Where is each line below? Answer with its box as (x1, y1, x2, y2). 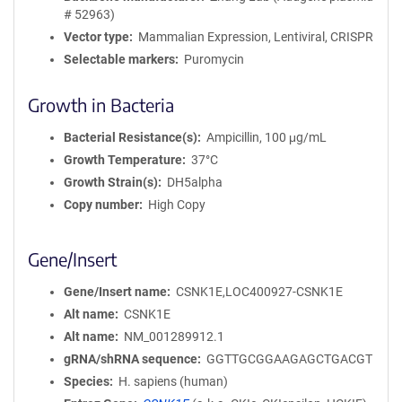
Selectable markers (64, 52, 175, 66)
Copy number (64, 197, 139, 212)
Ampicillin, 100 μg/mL (205, 130, 327, 144)
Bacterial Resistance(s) (64, 130, 197, 144)
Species (64, 374, 109, 389)
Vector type (64, 30, 129, 44)
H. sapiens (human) (118, 374, 228, 389)
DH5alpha (166, 175, 223, 189)
